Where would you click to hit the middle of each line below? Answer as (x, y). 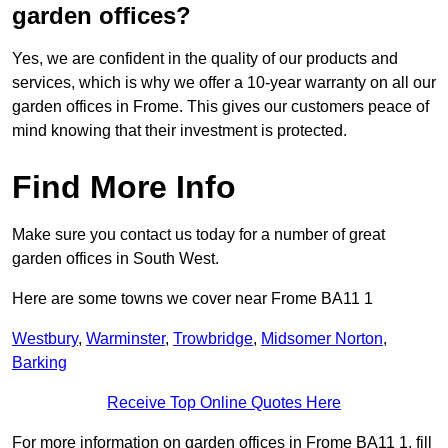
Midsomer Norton (322, 339)
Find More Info (124, 187)
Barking (39, 363)
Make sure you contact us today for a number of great (198, 235)
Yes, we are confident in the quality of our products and (205, 59)
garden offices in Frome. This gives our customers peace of (220, 107)
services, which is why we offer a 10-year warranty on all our (224, 83)
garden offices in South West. (115, 259)
